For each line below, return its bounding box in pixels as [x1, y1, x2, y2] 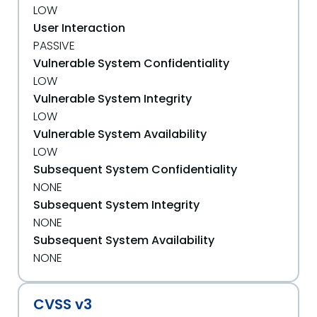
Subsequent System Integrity [33, 197, 200, 213]
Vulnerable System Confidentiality [33, 55, 229, 71]
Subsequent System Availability [33, 232, 214, 248]
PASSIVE [33, 38, 75, 54]
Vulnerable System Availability [33, 126, 207, 142]
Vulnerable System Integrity [33, 91, 192, 107]
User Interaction [33, 20, 125, 36]
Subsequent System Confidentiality [33, 161, 237, 178]
